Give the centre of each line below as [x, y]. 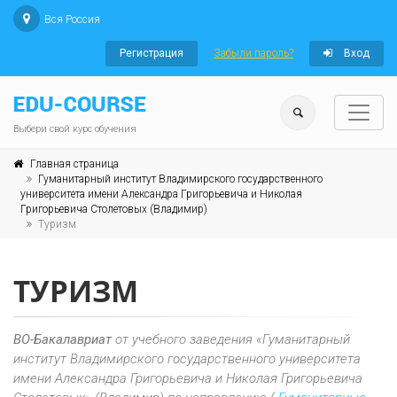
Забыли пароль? [253, 53]
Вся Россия [72, 19]
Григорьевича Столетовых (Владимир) [114, 209]
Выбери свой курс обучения [75, 129]
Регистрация [152, 53]
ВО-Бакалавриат [62, 339]
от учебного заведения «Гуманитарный [231, 339]
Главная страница [74, 164]
